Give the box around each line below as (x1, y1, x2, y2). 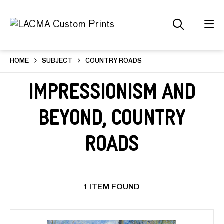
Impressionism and (28, 84, 195, 107)
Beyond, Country (38, 110, 185, 133)
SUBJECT (42, 58, 72, 64)
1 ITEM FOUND (84, 183, 140, 191)
